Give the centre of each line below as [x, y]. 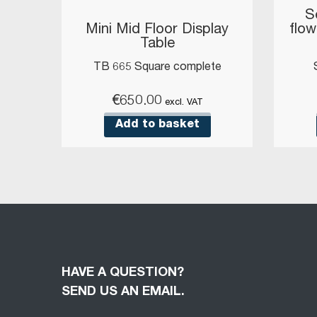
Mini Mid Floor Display [157, 31]
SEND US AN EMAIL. [123, 293]
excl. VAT [184, 103]
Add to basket [157, 125]
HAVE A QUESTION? [123, 273]
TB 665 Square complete [157, 68]
